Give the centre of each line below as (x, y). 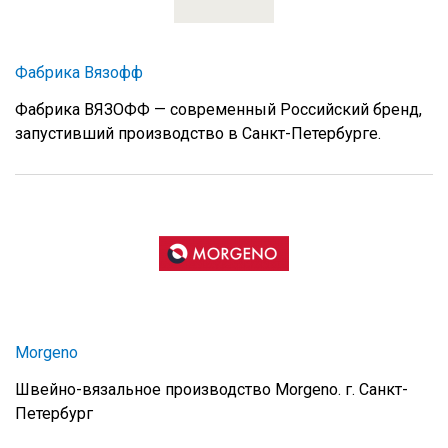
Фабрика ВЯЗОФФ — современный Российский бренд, (218, 110)
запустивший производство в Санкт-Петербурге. (198, 134)
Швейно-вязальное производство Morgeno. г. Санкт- (211, 390)
